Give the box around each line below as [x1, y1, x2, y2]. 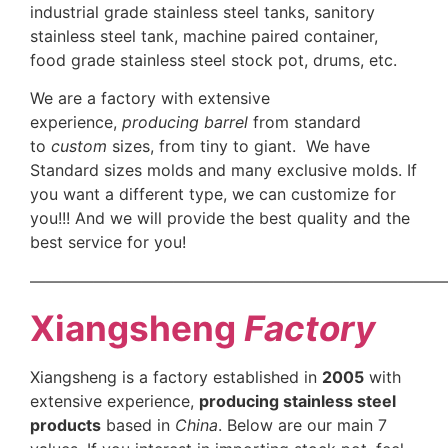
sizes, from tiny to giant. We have [112, 136, 370, 157]
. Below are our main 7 [218, 414, 387, 435]
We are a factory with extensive [30, 88, 270, 109]
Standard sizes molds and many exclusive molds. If [30, 160, 417, 181]
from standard [248, 112, 361, 133]
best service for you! [30, 232, 196, 253]
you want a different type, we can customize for [30, 184, 396, 205]
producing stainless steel [199, 390, 396, 411]
